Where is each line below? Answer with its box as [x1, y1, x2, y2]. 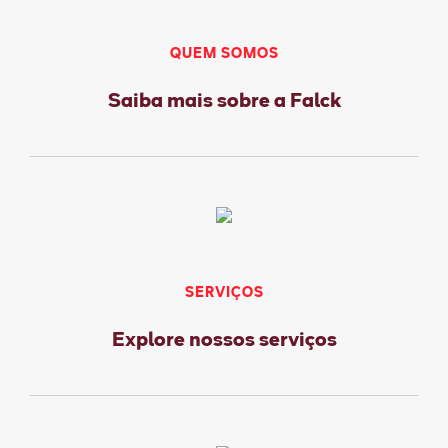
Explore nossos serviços [111, 329, 337, 350]
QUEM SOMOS [169, 46, 279, 61]
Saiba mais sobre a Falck [107, 90, 341, 111]
